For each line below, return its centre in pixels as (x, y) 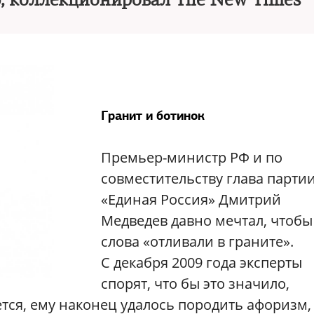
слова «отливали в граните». (197, 241)
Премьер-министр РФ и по (192, 157)
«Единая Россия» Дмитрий (191, 199)
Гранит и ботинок (153, 115)
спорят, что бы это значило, (195, 284)
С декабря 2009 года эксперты (202, 262)
